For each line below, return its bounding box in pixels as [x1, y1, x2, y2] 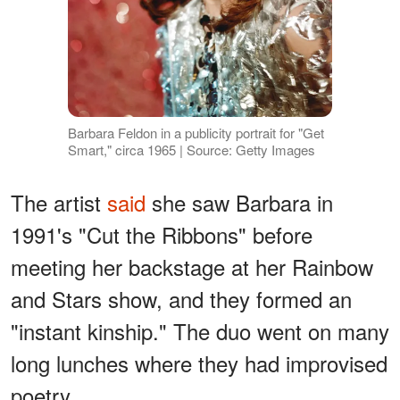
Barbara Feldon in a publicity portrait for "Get [67, 123, 324, 143]
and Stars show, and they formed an [11, 283, 352, 315]
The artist [11, 187, 107, 219]
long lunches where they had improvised [11, 347, 387, 379]
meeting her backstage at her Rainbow [11, 251, 373, 283]
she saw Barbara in [146, 187, 333, 219]
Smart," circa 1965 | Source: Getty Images [67, 140, 315, 160]
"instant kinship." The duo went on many [11, 315, 389, 347]
